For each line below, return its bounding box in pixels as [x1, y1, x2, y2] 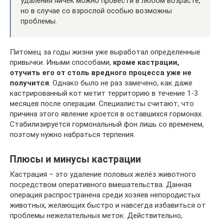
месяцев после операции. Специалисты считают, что [10, 99, 194, 108]
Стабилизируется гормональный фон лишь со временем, [10, 119, 204, 129]
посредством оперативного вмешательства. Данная [10, 180, 192, 189]
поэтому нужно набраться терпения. [10, 130, 135, 139]
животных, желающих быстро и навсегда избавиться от [10, 200, 206, 210]
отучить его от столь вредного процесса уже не [10, 68, 192, 77]
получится [10, 78, 49, 87]
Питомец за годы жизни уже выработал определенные [10, 47, 200, 56]
